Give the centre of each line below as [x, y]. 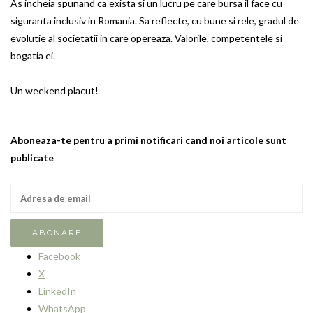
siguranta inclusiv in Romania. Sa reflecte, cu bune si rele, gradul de [155, 20]
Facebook [59, 256]
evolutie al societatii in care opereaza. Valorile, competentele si [146, 38]
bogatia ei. [33, 55]
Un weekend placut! [54, 90]
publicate [32, 157]
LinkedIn [57, 291]
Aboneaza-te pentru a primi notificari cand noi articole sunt [148, 140]
